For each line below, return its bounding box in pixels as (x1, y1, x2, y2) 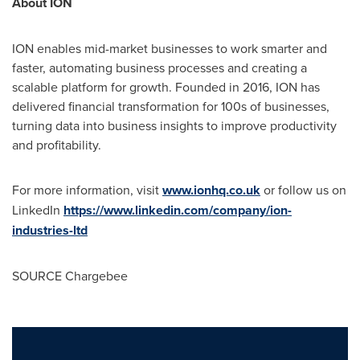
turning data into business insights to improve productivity (12, 117, 337, 134)
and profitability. (12, 136, 101, 153)
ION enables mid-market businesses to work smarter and (12, 39, 327, 57)
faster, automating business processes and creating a (12, 59, 307, 76)
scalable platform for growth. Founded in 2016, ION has (12, 78, 320, 96)
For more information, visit (12, 181, 162, 198)
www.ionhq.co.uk (162, 181, 260, 199)
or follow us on (260, 181, 346, 198)
